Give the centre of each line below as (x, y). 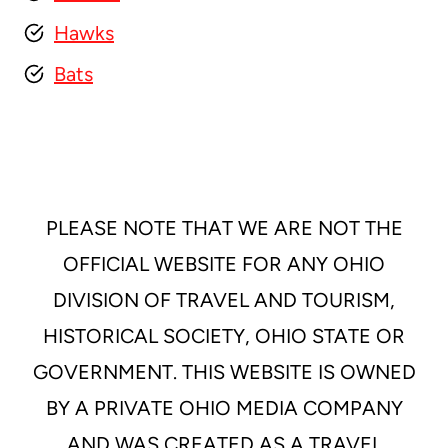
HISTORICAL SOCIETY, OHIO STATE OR (224, 335)
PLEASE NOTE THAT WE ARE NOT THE (224, 227)
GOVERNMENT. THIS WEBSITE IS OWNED (224, 371)
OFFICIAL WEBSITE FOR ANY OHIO (224, 263)
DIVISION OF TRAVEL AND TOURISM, (224, 299)
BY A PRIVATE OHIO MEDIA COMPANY (224, 407)
